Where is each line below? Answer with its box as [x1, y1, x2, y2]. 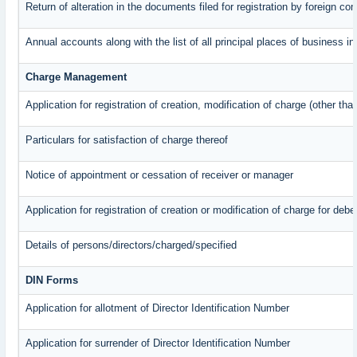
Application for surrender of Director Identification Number [25, 337, 291, 350]
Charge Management [25, 71, 127, 84]
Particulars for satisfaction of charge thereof [25, 134, 229, 147]
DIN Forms [25, 274, 79, 287]
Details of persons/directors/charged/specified [25, 239, 237, 252]
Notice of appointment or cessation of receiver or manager [25, 169, 294, 182]
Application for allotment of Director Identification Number [25, 302, 290, 315]
